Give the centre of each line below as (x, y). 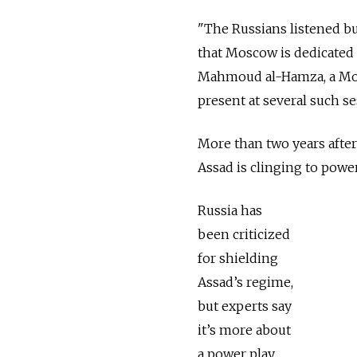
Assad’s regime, (245, 282)
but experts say (245, 306)
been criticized (244, 234)
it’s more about (244, 330)
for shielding (238, 258)
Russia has (230, 210)
